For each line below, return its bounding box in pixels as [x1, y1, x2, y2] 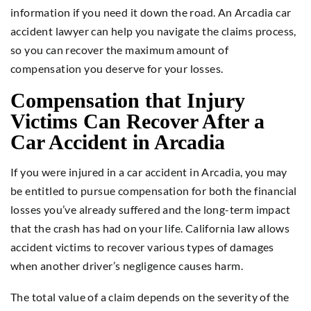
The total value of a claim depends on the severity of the [10, 289, 289, 303]
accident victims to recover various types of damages [10, 239, 274, 253]
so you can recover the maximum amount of [10, 42, 228, 56]
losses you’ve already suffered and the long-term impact [10, 202, 290, 216]
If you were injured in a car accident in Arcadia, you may [10, 165, 287, 178]
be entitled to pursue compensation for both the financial [10, 183, 297, 197]
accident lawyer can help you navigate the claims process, [10, 24, 296, 37]
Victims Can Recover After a [10, 109, 264, 133]
